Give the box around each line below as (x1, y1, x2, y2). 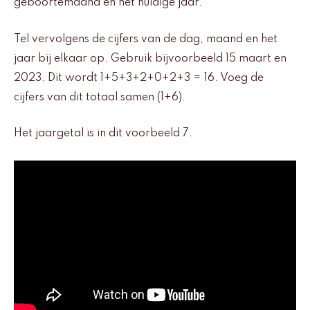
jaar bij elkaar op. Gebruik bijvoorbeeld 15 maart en (14, 53, 286, 64)
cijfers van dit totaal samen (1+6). (14, 91, 185, 103)
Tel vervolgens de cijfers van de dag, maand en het (14, 33, 277, 45)
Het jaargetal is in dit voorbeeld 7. (14, 128, 192, 140)
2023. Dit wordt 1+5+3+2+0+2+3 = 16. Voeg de (14, 72, 264, 84)
